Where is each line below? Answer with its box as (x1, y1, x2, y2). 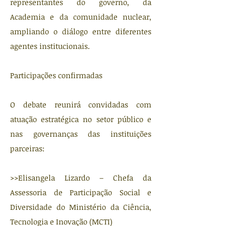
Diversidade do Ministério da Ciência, (10, 202, 151, 212)
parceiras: (10, 143, 44, 153)
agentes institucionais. (10, 41, 90, 51)
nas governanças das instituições (10, 129, 151, 139)
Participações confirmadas (10, 70, 102, 80)
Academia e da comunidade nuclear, (10, 12, 151, 22)
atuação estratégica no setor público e (10, 114, 151, 124)
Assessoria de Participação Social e (10, 187, 151, 197)
